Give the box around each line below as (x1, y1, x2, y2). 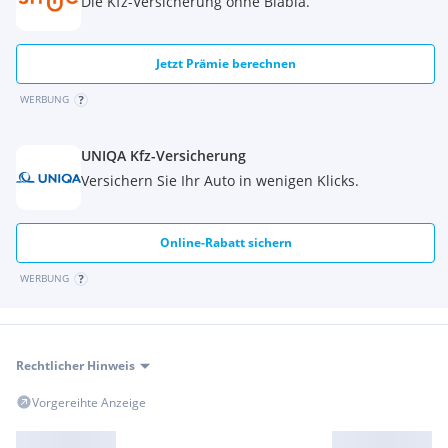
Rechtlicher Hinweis (16, 357, 135, 374)
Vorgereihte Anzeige (32, 394, 146, 411)
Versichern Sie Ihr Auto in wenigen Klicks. (81, 171, 359, 190)
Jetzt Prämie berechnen (155, 55, 296, 72)
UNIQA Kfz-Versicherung (81, 146, 246, 165)
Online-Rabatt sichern (159, 234, 292, 251)
